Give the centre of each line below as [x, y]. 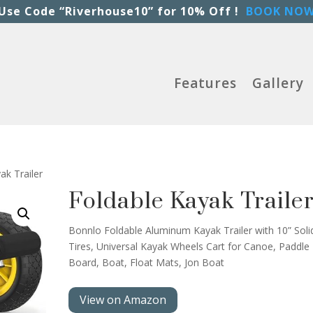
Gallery [278, 83]
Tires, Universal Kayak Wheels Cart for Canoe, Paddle [189, 247]
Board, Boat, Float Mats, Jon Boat [147, 263]
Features [205, 83]
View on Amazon [123, 299]
